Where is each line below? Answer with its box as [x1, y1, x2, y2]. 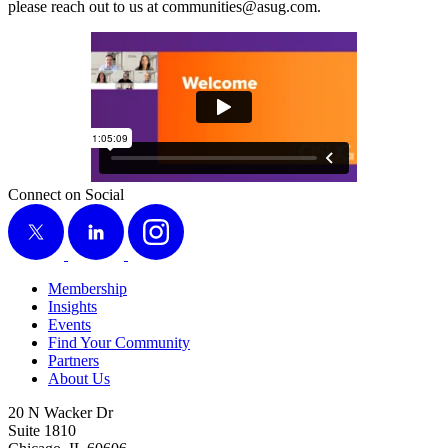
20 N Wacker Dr [8, 403, 113, 421]
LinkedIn [68, 203, 126, 221]
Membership [48, 279, 127, 297]
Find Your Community [48, 333, 190, 351]
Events [48, 315, 91, 333]
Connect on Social [8, 185, 124, 203]
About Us [48, 369, 110, 387]
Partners [48, 351, 99, 369]
